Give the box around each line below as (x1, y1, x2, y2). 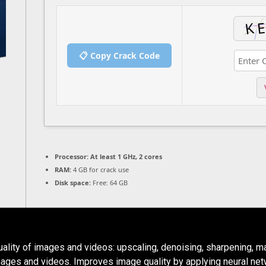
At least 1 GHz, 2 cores (88, 152, 162, 161)
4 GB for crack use (71, 165, 129, 175)
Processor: (55, 152, 88, 161)
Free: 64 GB (91, 178, 128, 188)
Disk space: (55, 178, 91, 188)
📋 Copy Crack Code (79, 49, 160, 61)
